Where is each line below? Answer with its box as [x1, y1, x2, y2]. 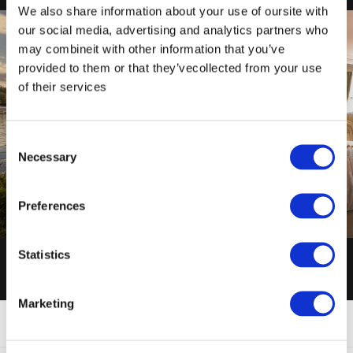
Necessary [18, 150, 76, 163]
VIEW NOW [232, 211, 310, 229]
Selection [6, 153, 54, 166]
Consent [6, 134, 50, 147]
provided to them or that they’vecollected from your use [18, 61, 322, 74]
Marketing [18, 296, 74, 310]
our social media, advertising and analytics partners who [18, 23, 328, 36]
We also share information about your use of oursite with [18, 4, 328, 17]
